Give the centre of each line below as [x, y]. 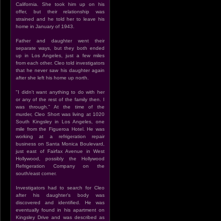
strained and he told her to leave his [60, 19]
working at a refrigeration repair [60, 136]
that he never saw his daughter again [60, 70]
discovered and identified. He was [60, 203]
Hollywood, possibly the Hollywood [60, 159]
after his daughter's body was [60, 195]
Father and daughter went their [60, 41]
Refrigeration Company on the [60, 166]
